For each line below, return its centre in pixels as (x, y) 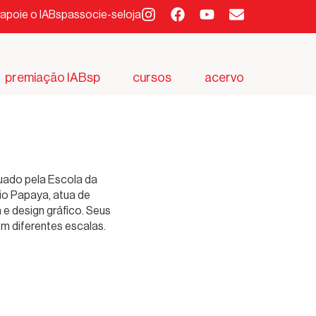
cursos (152, 77)
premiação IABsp (52, 77)
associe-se (95, 14)
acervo (224, 77)
